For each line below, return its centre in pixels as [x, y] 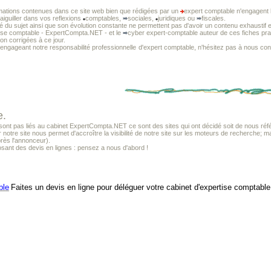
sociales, [142, 18]
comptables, [104, 18]
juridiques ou [177, 18]
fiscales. [214, 18]
